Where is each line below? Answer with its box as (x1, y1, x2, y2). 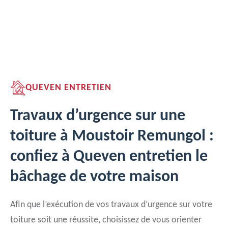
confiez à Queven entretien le (10, 149, 208, 165)
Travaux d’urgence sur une (10, 108, 185, 124)
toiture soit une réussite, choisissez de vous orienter (10, 215, 202, 225)
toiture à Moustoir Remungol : (10, 128, 214, 145)
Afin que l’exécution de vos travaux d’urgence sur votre (10, 200, 212, 210)
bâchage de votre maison (10, 169, 179, 185)
